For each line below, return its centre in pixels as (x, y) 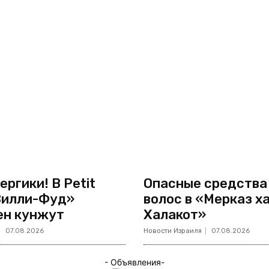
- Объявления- (134, 262)
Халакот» (175, 215)
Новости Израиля (173, 231)
